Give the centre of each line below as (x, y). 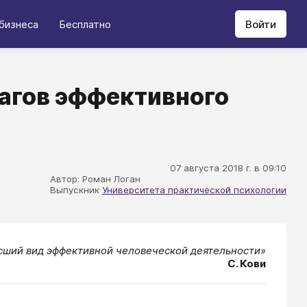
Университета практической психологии (194, 190)
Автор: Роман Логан (95, 179)
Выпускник (76, 190)
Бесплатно (85, 24)
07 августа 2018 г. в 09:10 (228, 168)
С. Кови (247, 263)
